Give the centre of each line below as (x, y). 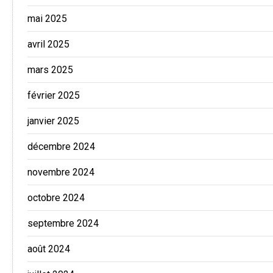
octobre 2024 (56, 198)
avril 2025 (48, 44)
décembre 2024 (61, 147)
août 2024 (49, 249)
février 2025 (54, 96)
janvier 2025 (53, 121)
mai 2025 (47, 19)
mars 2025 (50, 70)
